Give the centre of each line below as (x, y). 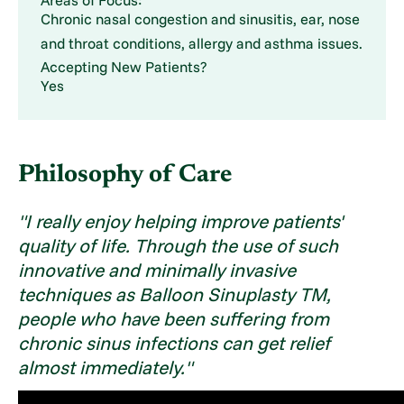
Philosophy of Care (125, 176)
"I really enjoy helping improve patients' (181, 221)
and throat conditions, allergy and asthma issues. (201, 43)
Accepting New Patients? (124, 66)
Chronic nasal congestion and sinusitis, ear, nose (200, 18)
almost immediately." (106, 367)
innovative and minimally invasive (157, 270)
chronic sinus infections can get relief (174, 343)
